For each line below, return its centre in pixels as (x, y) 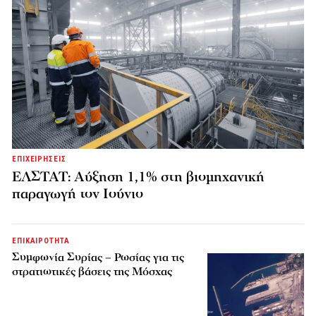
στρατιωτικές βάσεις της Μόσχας (92, 271)
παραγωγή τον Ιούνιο (78, 194)
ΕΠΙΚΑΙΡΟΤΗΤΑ (41, 241)
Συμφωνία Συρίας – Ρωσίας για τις (98, 257)
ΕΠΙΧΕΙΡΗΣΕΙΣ (39, 159)
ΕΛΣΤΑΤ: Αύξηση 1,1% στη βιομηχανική (138, 177)
